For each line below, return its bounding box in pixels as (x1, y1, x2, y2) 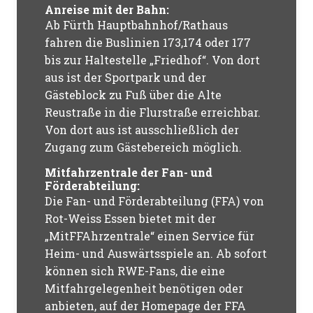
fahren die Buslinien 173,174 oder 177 (45, 35, 252, 50)
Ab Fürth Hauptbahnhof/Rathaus (45, 17, 228, 32)
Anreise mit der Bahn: (45, 2, 170, 17)
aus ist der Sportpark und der (45, 70, 207, 85)
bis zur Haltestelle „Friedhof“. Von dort (45, 52, 261, 67)
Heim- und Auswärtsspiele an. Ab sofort (45, 246, 268, 261)
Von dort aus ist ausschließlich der (45, 122, 240, 137)
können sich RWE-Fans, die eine (45, 263, 226, 278)
